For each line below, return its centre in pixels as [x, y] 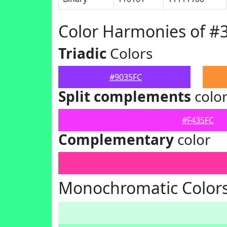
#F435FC [198, 120]
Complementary [116, 139]
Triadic [82, 53]
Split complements [125, 96]
